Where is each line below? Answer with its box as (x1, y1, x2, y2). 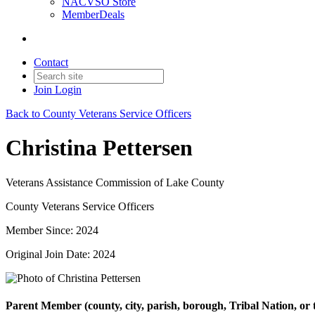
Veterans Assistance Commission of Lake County (6, 176, 224, 188)
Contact (34, 56, 68, 68)
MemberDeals (62, 8, 124, 20)
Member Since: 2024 (6, 224, 98, 236)
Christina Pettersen (6, 135, 193, 161)
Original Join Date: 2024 (6, 247, 115, 260)
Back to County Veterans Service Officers (6, 108, 191, 120)
